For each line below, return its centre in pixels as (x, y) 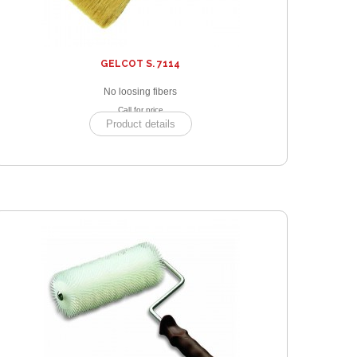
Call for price (140, 110)
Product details (140, 124)
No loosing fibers (140, 92)
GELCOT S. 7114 (140, 64)
